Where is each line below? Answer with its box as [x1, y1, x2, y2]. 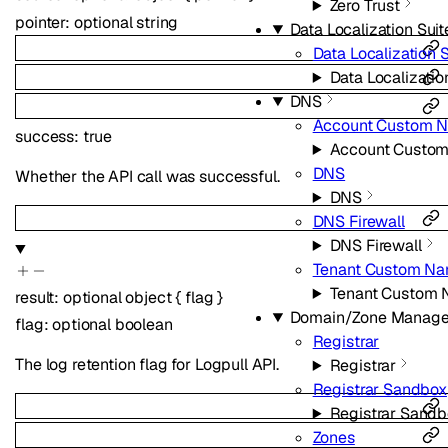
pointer [15, 11, 66, 33]
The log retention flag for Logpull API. [15, 353, 279, 375]
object [125, 286, 172, 308]
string [136, 11, 179, 33]
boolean [114, 313, 173, 335]
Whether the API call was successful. [15, 166, 280, 188]
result [15, 286, 55, 308]
